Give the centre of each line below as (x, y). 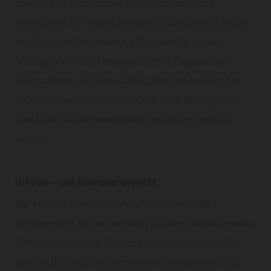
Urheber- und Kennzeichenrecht (86, 181)
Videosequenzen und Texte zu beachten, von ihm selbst (128, 242)
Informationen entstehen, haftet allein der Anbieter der (127, 80)
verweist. (33, 138)
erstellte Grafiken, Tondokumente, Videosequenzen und (128, 261)
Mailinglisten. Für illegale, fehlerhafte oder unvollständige (131, 22)
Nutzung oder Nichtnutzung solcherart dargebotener (122, 60)
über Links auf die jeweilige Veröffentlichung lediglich (123, 119)
